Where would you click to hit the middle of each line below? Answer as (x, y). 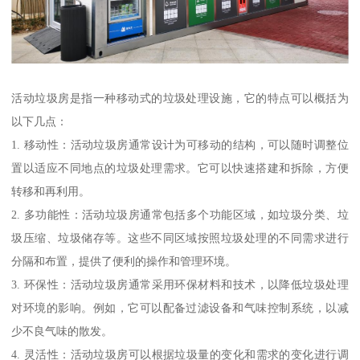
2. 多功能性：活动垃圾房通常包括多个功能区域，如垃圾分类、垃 (180, 214)
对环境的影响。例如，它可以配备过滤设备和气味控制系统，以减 (180, 307)
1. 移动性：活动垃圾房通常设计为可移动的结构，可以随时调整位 (180, 144)
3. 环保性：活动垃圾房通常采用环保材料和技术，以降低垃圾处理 (180, 284)
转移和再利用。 (51, 191)
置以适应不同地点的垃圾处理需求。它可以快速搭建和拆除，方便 (180, 168)
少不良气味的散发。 (62, 331)
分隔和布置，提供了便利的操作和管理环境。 (124, 261)
